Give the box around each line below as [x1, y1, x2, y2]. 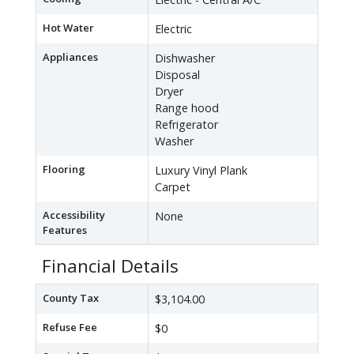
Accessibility [43, 208, 105, 223]
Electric [155, 21, 192, 37]
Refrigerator [155, 117, 218, 133]
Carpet [155, 179, 190, 195]
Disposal [155, 67, 200, 83]
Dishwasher [155, 51, 215, 66]
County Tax [43, 291, 99, 306]
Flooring [43, 162, 85, 177]
